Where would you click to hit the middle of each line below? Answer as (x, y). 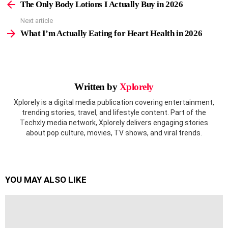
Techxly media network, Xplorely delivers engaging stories (114, 123)
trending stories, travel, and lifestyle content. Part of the (114, 113)
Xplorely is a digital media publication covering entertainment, (114, 103)
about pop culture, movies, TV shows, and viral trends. (114, 133)
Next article (37, 21)
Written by (97, 87)
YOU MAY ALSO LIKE (46, 180)
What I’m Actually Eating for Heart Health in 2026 (111, 33)
